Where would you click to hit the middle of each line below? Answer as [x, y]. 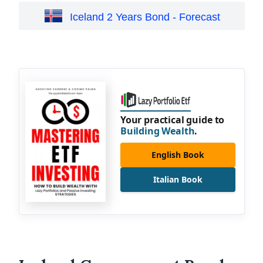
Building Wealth [157, 131]
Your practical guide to [172, 119]
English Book [178, 154]
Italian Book [178, 179]
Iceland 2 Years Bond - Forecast [145, 17]
